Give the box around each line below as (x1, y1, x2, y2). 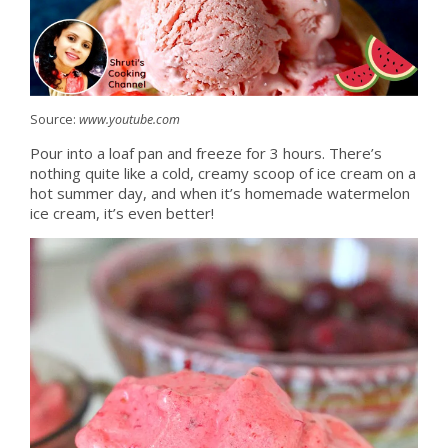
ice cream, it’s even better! (29, 202, 214, 223)
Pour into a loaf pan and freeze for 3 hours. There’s (29, 142, 382, 163)
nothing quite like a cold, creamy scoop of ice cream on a (29, 162, 416, 183)
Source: (29, 110, 79, 128)
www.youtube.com (78, 110, 180, 128)
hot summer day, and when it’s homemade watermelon (29, 182, 410, 203)
